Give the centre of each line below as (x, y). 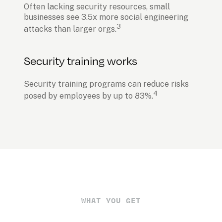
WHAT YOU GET (111, 201)
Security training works (81, 61)
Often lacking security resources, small (97, 7)
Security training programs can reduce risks (106, 84)
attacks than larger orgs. (70, 29)
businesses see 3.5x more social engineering (106, 17)
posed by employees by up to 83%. (88, 96)
